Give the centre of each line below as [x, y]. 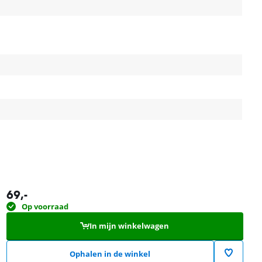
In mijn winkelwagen [130, 225]
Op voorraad [45, 206]
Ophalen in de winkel [110, 254]
